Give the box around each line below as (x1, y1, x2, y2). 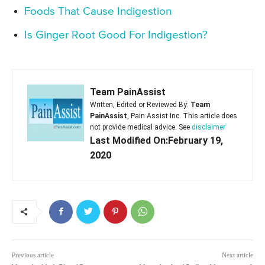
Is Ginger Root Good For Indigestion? (24, 29, 208, 41)
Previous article (12, 251, 54, 258)
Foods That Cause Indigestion (24, 5, 172, 17)
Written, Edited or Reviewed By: (90, 100, 190, 109)
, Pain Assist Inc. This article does (127, 111, 237, 120)
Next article (221, 251, 253, 258)
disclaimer (192, 122, 225, 131)
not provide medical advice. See (90, 122, 192, 131)
